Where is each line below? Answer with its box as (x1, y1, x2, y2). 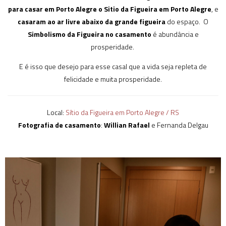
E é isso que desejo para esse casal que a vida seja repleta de (19, 61, 207, 72)
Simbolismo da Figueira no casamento (27, 29, 151, 40)
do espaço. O (165, 16, 208, 27)
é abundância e (151, 29, 199, 40)
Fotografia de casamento (18, 120, 101, 131)
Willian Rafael (103, 120, 150, 131)
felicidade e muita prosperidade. (64, 74, 162, 85)
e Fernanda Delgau (149, 120, 208, 131)
